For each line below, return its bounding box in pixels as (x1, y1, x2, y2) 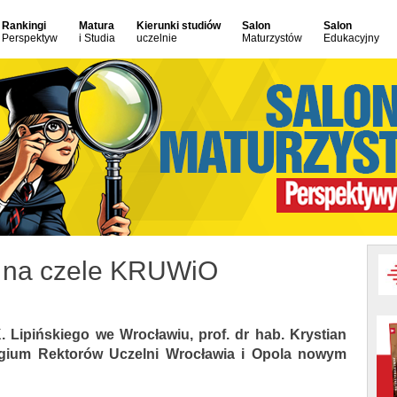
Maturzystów (242, 32, 302, 44)
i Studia (79, 32, 115, 44)
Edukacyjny (323, 32, 379, 44)
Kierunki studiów (136, 19, 221, 32)
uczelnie (136, 32, 177, 44)
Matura (79, 19, 114, 32)
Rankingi (2, 19, 46, 32)
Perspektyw (2, 32, 58, 44)
